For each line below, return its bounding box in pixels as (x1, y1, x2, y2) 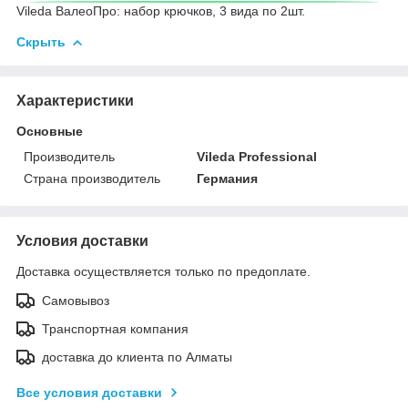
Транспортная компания (42, 321, 189, 336)
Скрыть (16, 34, 66, 49)
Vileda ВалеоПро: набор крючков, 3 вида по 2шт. (16, 3, 305, 18)
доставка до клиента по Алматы (42, 349, 232, 364)
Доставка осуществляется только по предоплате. (16, 263, 311, 279)
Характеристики (16, 92, 134, 108)
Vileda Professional (197, 148, 318, 164)
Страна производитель (24, 170, 160, 186)
